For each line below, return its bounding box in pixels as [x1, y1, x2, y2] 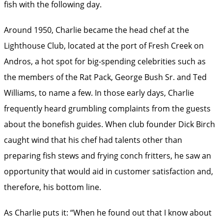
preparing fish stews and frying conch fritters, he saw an [4, 150, 211, 161]
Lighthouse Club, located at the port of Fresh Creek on [4, 40, 204, 51]
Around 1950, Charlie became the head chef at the [4, 24, 189, 35]
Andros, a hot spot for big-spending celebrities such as [4, 55, 206, 67]
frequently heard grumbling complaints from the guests [4, 103, 211, 114]
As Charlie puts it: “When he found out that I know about [4, 207, 212, 218]
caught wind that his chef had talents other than [4, 134, 182, 145]
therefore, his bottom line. [4, 181, 101, 192]
